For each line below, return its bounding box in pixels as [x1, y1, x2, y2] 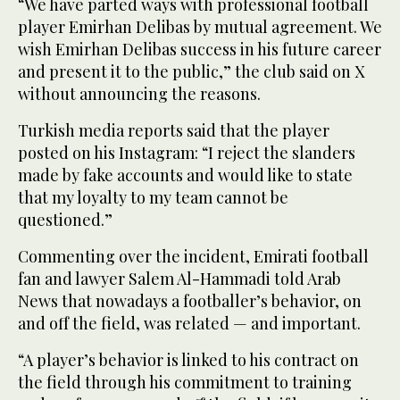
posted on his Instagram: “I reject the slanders [18, 142, 355, 164]
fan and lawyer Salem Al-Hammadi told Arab [18, 268, 341, 290]
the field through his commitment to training [18, 371, 352, 394]
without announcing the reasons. [18, 83, 261, 105]
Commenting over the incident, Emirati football [18, 246, 369, 268]
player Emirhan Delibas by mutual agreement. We [18, 16, 382, 38]
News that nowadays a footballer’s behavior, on [18, 290, 362, 312]
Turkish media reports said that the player [18, 120, 329, 142]
